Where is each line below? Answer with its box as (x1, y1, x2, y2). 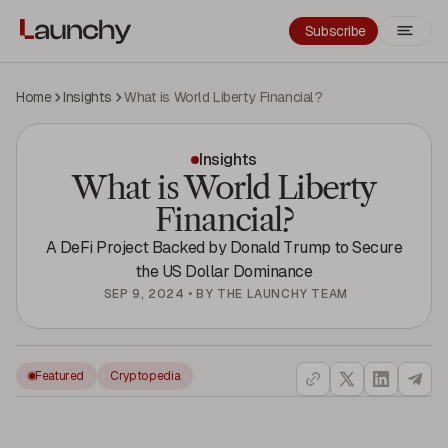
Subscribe (304, 23, 366, 39)
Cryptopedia (110, 369, 181, 383)
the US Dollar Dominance (135, 262, 313, 281)
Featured (35, 369, 85, 383)
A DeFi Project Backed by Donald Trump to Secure (45, 238, 403, 257)
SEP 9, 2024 (103, 287, 185, 301)
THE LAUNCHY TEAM (217, 287, 348, 301)
